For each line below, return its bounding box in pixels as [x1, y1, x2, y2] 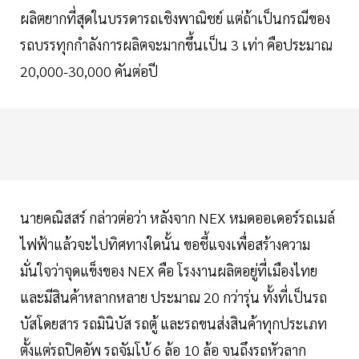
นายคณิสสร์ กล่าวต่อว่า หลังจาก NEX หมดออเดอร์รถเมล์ [20, 208, 335, 228]
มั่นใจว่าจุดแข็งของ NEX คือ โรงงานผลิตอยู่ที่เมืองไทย [20, 261, 317, 280]
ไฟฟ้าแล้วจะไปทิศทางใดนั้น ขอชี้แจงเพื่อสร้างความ [20, 235, 310, 254]
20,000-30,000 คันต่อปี [20, 62, 158, 81]
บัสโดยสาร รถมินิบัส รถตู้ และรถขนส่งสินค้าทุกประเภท [20, 314, 327, 333]
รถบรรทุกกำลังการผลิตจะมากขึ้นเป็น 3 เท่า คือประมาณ [20, 35, 333, 54]
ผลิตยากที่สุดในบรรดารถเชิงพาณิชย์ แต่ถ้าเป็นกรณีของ [20, 9, 330, 28]
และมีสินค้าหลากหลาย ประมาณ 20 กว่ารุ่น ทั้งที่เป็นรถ [20, 288, 327, 307]
